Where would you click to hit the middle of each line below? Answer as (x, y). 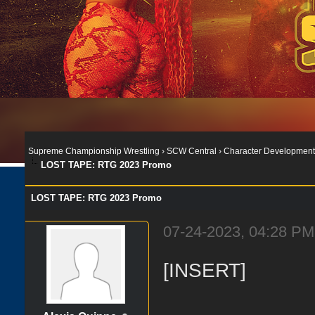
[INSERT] (205, 270)
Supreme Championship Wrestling (94, 151)
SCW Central (192, 151)
